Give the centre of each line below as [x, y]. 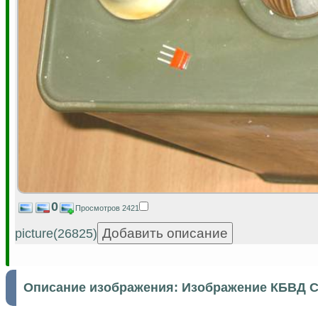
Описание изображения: [103, 287]
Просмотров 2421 [107, 208]
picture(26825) [56, 233]
